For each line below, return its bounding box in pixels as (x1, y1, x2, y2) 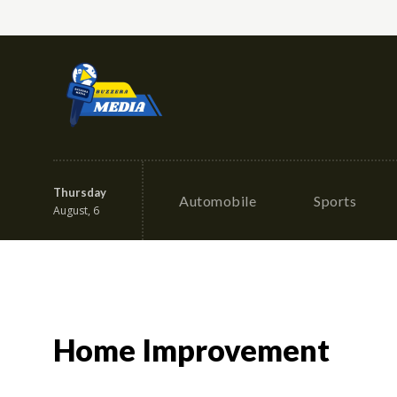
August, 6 (53, 202, 99, 218)
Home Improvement (53, 331, 330, 368)
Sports (314, 192, 356, 209)
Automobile (179, 192, 256, 209)
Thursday (53, 184, 106, 199)
